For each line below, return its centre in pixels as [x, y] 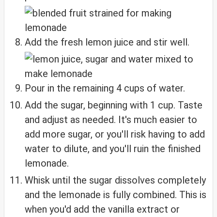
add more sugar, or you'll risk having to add [115, 134]
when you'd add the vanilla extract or [102, 209]
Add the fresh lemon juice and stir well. [107, 42]
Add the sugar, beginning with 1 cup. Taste [114, 105]
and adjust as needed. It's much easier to [111, 120]
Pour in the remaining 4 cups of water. [105, 88]
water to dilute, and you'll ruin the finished [113, 149]
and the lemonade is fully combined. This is [116, 195]
